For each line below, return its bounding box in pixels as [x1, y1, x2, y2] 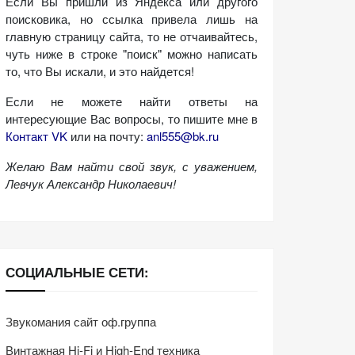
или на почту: [67, 127, 147, 144]
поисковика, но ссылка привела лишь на [6, 10, 258, 27]
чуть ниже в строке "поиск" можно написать [6, 44, 258, 62]
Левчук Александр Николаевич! [6, 174, 176, 192]
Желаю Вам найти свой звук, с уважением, [6, 157, 258, 174]
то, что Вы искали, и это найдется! [6, 62, 194, 79]
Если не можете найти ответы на [6, 92, 258, 109]
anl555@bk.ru [147, 127, 219, 144]
